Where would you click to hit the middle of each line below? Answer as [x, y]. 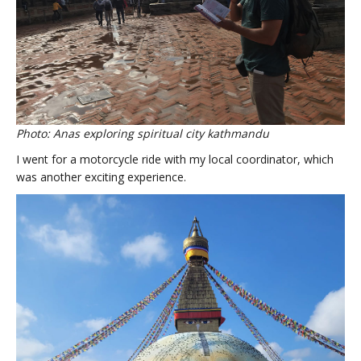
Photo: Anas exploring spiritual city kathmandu [143, 133]
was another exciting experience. [101, 176]
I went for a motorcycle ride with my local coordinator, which [175, 159]
